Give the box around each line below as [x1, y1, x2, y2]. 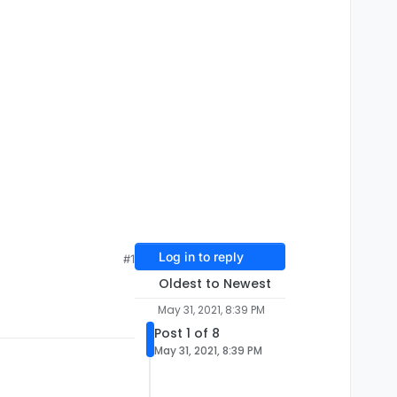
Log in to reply [158, 249, 244, 265]
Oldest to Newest [158, 275, 271, 293]
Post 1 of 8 [154, 324, 220, 343]
